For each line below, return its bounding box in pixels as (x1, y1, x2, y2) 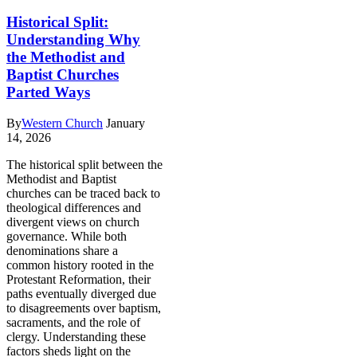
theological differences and (6, 200, 141, 214)
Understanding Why (6, 30, 140, 48)
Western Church (22, 116, 103, 130)
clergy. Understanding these (6, 329, 146, 343)
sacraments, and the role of (6, 315, 140, 329)
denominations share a (6, 243, 118, 257)
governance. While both (6, 229, 127, 243)
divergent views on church (6, 214, 139, 229)
